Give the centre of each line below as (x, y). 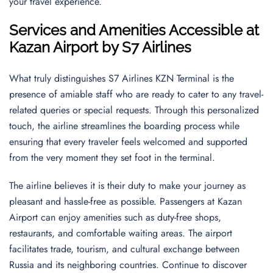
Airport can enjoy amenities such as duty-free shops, (115, 217)
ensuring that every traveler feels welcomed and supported (128, 142)
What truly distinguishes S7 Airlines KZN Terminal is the (122, 78)
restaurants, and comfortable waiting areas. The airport (121, 233)
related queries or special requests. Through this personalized (134, 110)
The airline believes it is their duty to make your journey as (127, 186)
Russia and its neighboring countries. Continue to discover (128, 265)
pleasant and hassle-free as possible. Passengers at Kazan (126, 201)
